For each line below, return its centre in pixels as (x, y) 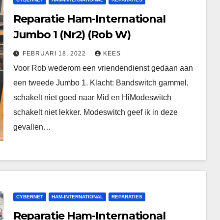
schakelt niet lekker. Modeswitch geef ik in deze (95, 112)
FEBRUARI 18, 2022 (55, 54)
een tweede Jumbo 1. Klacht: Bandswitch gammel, (101, 83)
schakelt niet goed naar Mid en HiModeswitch (92, 97)
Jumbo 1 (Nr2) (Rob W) (72, 35)
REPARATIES (127, 197)
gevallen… (32, 127)
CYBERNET (29, 197)
